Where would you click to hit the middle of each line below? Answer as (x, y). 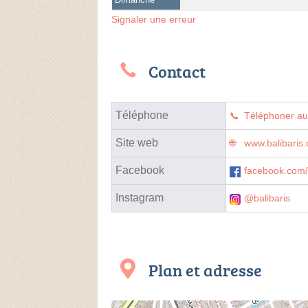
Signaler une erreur (154, 19)
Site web (137, 142)
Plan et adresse (205, 269)
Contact (177, 71)
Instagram (140, 197)
